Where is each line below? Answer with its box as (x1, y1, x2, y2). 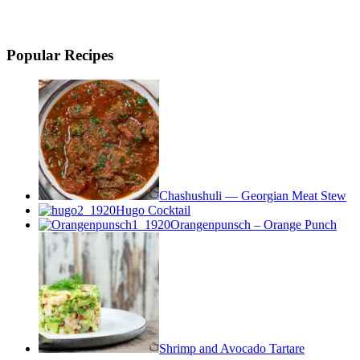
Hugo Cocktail (116, 202, 190, 217)
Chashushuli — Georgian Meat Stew (159, 188, 346, 202)
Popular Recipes (6, 47, 113, 63)
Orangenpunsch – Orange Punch (170, 217, 337, 231)
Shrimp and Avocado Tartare (159, 341, 305, 355)
